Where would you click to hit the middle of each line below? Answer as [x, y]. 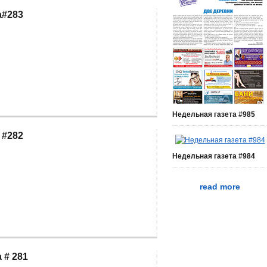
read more [220, 187]
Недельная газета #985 [214, 114]
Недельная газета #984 [214, 156]
